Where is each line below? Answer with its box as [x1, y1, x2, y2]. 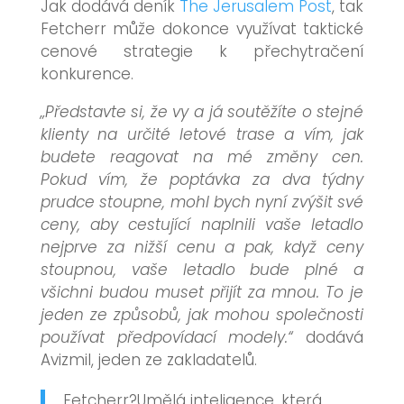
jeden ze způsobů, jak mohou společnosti [40, 304, 364, 326]
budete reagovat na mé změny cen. [40, 146, 364, 168]
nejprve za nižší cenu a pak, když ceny [40, 236, 364, 258]
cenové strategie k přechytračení [40, 41, 364, 62]
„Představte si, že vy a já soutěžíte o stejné [40, 101, 364, 123]
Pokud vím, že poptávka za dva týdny [40, 169, 364, 190]
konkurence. [40, 63, 133, 85]
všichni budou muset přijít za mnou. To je [40, 281, 364, 303]
